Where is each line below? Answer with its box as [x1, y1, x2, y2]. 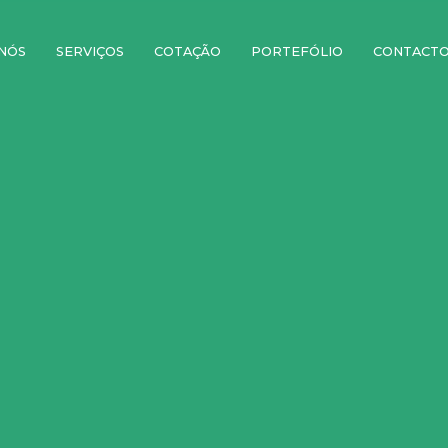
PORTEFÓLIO [250, 44, 343, 59]
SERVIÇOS [55, 44, 124, 59]
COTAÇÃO [153, 44, 221, 59]
